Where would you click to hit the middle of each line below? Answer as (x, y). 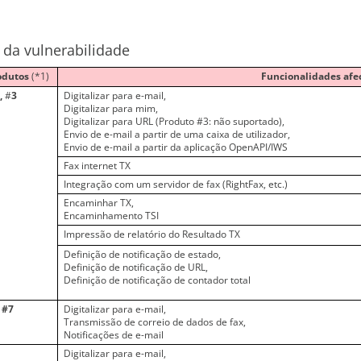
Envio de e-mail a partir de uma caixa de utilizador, (177, 134)
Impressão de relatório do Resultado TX (152, 234)
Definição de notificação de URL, (136, 267)
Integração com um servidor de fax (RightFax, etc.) (176, 184)
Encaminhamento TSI (112, 216)
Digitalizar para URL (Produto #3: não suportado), (174, 121)
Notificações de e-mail (114, 335)
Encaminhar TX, (99, 203)
